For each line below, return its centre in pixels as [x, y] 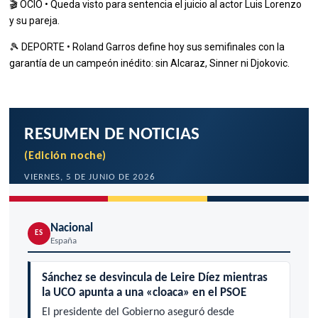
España [63, 241]
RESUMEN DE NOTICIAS [112, 135]
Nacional [71, 228]
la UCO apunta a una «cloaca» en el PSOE [144, 293]
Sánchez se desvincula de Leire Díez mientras [154, 278]
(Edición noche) [66, 156]
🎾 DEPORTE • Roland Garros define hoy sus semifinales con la [147, 47]
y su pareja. [35, 21]
